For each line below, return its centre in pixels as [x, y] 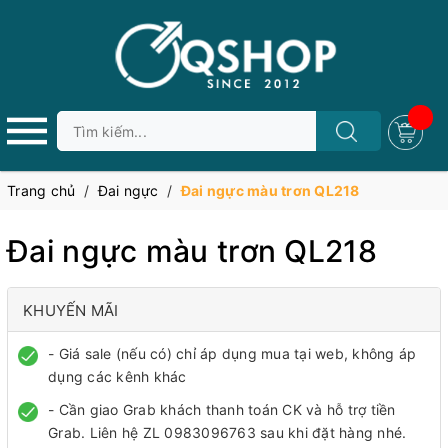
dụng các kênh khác [117, 376]
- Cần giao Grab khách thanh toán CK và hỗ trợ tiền [222, 409]
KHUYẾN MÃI [71, 310]
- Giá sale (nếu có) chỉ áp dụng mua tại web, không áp [232, 353]
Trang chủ [41, 190]
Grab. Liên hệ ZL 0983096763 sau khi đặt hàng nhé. [227, 432]
